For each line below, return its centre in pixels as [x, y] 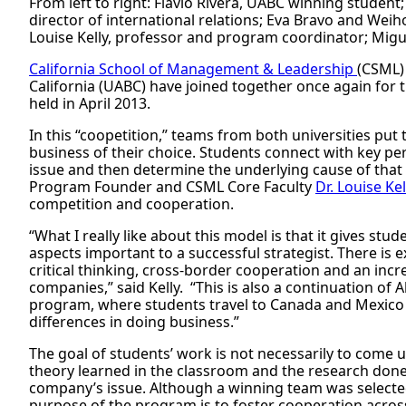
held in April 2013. [90, 103]
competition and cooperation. [131, 204]
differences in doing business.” [134, 322]
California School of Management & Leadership [193, 69]
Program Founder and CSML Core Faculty [172, 187]
